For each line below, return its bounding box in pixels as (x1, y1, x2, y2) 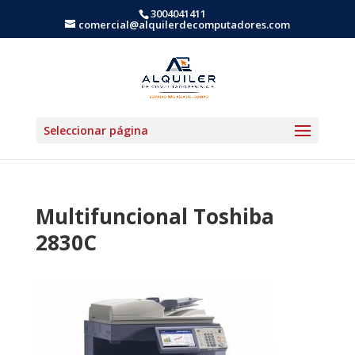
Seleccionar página (43, 122, 148, 138)
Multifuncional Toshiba (35, 202, 274, 231)
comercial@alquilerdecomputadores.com (78, 17, 290, 32)
